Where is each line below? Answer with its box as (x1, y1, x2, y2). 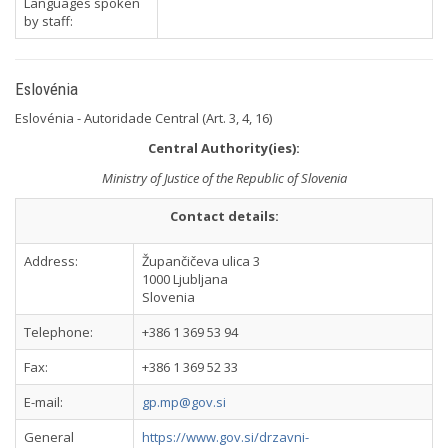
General (24, 428, 74, 446)
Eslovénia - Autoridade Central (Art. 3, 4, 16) (15, 109, 272, 127)
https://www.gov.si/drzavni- (142, 428, 309, 446)
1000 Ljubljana (142, 270, 228, 288)
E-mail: (24, 393, 63, 411)
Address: (24, 252, 78, 270)
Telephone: (24, 323, 93, 341)
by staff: (24, 12, 73, 30)
